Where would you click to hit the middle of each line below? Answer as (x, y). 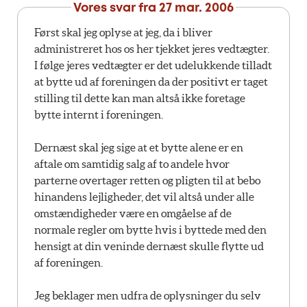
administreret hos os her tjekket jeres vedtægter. (152, 48)
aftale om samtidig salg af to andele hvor (132, 163)
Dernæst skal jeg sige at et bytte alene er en (139, 147)
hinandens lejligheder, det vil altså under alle (144, 196)
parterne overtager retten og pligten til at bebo (147, 180)
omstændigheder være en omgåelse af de (133, 213)
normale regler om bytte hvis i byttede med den (150, 229)
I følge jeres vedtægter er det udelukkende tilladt (153, 65)
